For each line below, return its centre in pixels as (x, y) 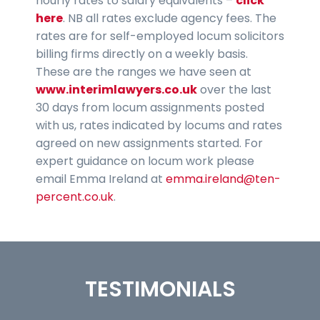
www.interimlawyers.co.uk (116, 89)
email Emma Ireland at (101, 179)
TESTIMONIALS (160, 289)
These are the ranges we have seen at (144, 71)
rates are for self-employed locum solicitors (160, 36)
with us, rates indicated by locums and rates (159, 125)
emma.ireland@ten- (223, 179)
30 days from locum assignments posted (150, 107)
